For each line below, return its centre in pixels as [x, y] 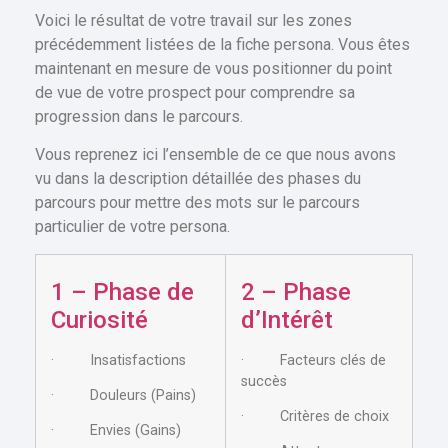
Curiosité [99, 319]
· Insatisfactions [118, 360]
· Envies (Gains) [116, 431]
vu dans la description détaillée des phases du [198, 179]
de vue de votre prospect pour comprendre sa [195, 92]
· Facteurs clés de [313, 360]
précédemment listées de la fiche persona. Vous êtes [222, 44]
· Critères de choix [315, 416]
